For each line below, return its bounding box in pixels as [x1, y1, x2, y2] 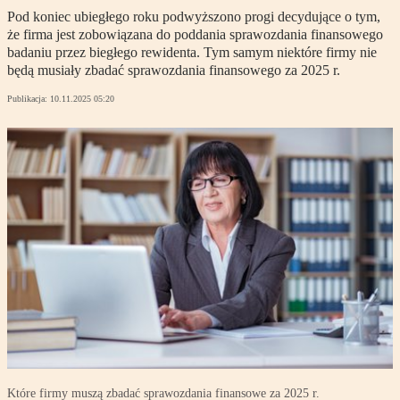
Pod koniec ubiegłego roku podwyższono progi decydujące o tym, [7, 9, 380, 25]
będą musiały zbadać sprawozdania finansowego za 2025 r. [7, 62, 340, 79]
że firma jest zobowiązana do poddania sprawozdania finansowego [7, 27, 383, 43]
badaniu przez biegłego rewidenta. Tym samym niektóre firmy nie [7, 45, 377, 61]
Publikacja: [7, 94, 50, 104]
